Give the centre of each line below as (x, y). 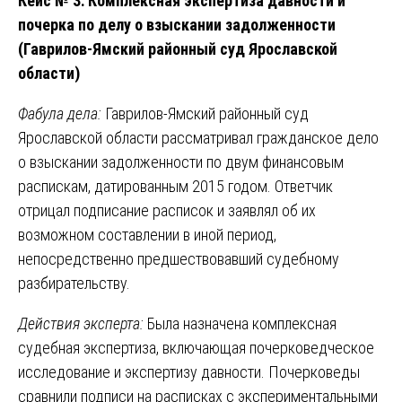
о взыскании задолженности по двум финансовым (181, 162)
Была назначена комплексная (242, 323)
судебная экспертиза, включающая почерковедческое (196, 347)
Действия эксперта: (83, 323)
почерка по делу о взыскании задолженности (177, 24)
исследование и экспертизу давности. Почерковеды (189, 371)
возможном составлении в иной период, (147, 234)
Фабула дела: (61, 113)
